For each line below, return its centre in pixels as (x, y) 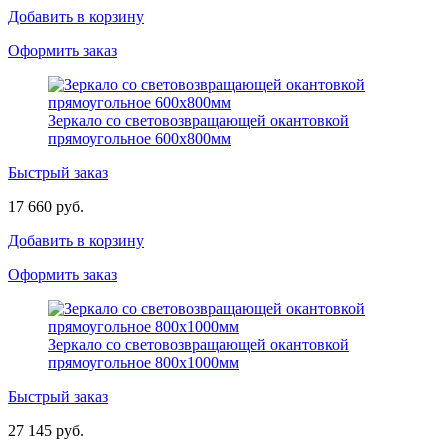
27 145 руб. (46, 430)
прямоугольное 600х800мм (139, 138)
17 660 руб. (46, 206)
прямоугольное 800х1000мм (143, 362)
